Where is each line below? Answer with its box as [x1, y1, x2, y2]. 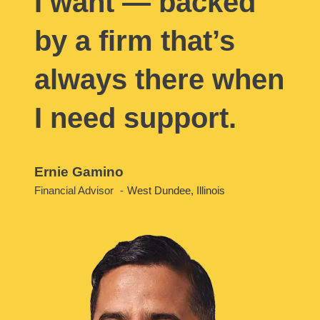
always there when [34, 64, 284, 96]
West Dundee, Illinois [127, 185, 225, 197]
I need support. [34, 102, 236, 134]
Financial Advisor [34, 185, 116, 197]
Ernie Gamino [34, 164, 124, 180]
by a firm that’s [34, 25, 235, 57]
